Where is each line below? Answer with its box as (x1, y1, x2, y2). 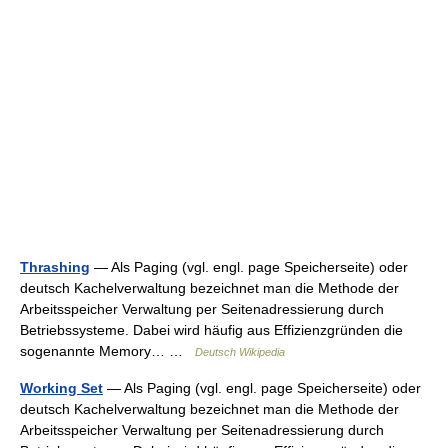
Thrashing (20, 259, 90, 275)
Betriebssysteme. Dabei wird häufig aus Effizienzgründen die (20, 322, 403, 338)
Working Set (20, 380, 103, 396)
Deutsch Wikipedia (195, 346, 285, 358)
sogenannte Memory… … (20, 343, 195, 359)
